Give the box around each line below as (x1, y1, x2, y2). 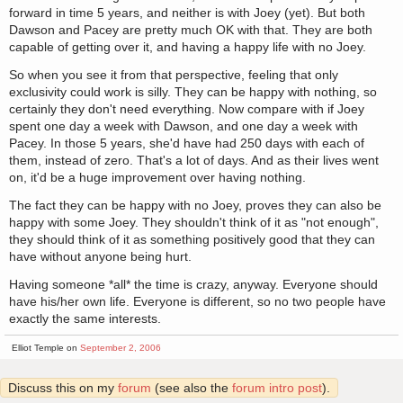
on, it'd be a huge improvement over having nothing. (9, 170, 306, 185)
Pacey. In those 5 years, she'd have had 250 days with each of (9, 136, 364, 151)
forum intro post (232, 381, 322, 396)
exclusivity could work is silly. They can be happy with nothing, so (9, 85, 377, 100)
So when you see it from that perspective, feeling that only (9, 67, 338, 83)
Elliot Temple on (11, 343, 80, 354)
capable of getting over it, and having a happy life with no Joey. (9, 40, 366, 55)
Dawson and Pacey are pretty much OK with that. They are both (9, 22, 372, 38)
